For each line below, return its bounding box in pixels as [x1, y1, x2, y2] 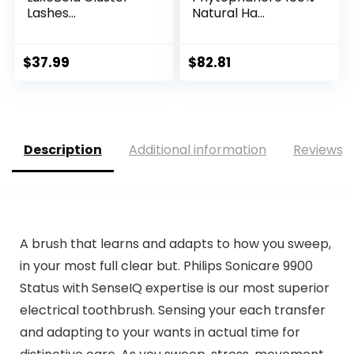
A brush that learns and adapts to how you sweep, [19, 234, 331, 253]
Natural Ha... [192, 4, 265, 23]
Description [24, 141, 102, 160]
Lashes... [27, 4, 77, 23]
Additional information [129, 141, 266, 160]
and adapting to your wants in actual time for [19, 322, 300, 341]
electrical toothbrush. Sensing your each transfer [19, 300, 326, 319]
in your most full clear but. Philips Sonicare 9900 [19, 256, 313, 275]
